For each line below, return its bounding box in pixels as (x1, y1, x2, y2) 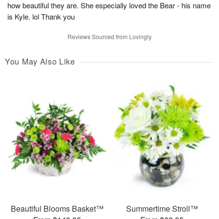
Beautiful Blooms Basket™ (11, 203, 104, 215)
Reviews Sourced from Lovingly (67, 32, 152, 41)
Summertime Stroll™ (126, 203, 198, 215)
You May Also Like (5, 55, 75, 67)
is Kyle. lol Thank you (7, 11, 75, 22)
